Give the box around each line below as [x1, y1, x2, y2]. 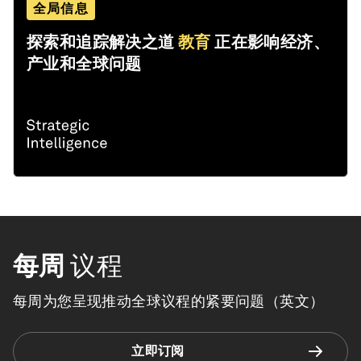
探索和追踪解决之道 [27, 32, 175, 52]
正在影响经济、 [214, 32, 330, 52]
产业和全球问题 [27, 54, 142, 74]
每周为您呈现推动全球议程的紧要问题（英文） [13, 293, 325, 310]
